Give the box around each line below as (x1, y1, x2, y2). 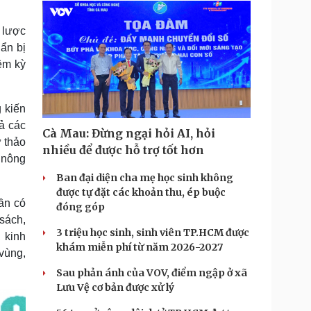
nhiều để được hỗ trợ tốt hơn (42, 143, 204, 157)
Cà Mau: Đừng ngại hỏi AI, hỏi (42, 126, 215, 140)
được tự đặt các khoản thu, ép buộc (56, 186, 226, 199)
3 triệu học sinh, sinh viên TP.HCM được (56, 226, 249, 239)
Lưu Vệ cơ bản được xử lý (56, 281, 174, 294)
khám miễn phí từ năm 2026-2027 (56, 241, 223, 253)
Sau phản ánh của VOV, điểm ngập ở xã (56, 267, 247, 279)
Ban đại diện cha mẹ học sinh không (56, 171, 233, 184)
